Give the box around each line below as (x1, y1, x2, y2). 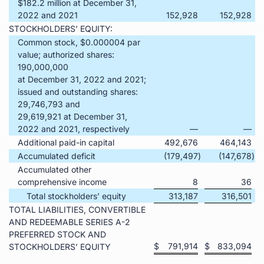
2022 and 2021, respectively (18, 123, 130, 134)
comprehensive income (18, 176, 107, 187)
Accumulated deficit (18, 150, 95, 161)
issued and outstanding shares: (18, 86, 138, 97)
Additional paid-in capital (18, 137, 114, 147)
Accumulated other (18, 164, 91, 174)
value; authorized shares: (18, 49, 114, 60)
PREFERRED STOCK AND (9, 229, 106, 239)
